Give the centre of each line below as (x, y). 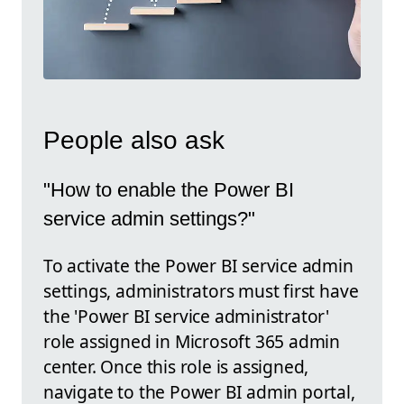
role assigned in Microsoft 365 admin (192, 342)
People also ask (134, 140)
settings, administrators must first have (201, 291)
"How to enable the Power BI (169, 189)
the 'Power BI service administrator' (187, 317)
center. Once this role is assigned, (176, 367)
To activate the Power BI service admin (198, 266)
